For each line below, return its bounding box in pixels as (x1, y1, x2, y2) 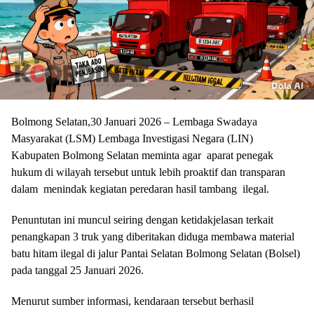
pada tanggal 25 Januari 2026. (11, 264, 144, 276)
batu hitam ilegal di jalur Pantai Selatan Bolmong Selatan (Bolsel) (11, 247, 300, 259)
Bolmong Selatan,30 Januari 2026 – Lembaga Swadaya (11, 115, 257, 128)
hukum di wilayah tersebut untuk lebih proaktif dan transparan (11, 165, 285, 178)
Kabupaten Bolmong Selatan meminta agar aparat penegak (11, 149, 273, 161)
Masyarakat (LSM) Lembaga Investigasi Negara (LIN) (11, 132, 253, 144)
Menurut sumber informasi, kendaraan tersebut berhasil (11, 294, 254, 307)
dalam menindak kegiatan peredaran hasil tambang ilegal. (11, 182, 269, 195)
